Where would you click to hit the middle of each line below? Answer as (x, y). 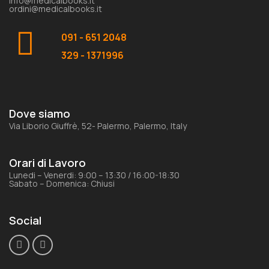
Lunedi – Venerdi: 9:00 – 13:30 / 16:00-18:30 (94, 175)
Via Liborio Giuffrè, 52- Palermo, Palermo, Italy (98, 125)
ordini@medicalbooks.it (56, 8)
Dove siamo (40, 113)
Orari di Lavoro (47, 162)
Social (25, 220)
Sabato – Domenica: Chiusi (62, 183)
